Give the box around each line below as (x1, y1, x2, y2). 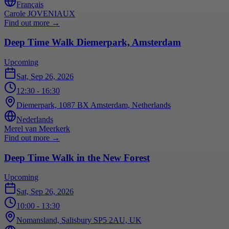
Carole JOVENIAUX (4, 9, 75, 18)
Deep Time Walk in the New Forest (4, 152, 150, 163)
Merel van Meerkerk (4, 124, 70, 133)
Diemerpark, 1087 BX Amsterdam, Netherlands (16, 100, 171, 109)
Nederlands (16, 114, 53, 124)
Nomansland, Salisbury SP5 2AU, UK (16, 216, 142, 225)
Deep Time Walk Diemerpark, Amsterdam (4, 37, 181, 48)
